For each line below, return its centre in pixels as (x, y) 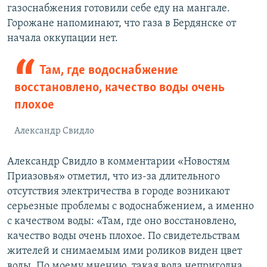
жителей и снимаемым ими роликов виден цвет (125, 252)
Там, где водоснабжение (108, 71)
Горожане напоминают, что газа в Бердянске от (122, 24)
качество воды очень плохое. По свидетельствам (124, 237)
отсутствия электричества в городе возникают (118, 192)
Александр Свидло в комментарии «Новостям (119, 162)
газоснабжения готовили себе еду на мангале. (119, 9)
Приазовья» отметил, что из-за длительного (114, 177)
